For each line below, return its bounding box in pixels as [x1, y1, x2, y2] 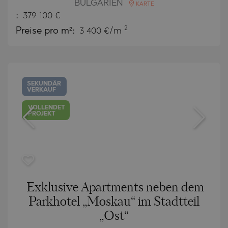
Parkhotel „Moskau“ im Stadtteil [28, 195, 199, 208]
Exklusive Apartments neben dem [26, 181, 204, 194]
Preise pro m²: [16, 26, 77, 36]
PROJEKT [28, 111, 56, 118]
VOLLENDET [28, 105, 66, 111]
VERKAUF [27, 87, 56, 93]
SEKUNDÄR [27, 80, 62, 87]
